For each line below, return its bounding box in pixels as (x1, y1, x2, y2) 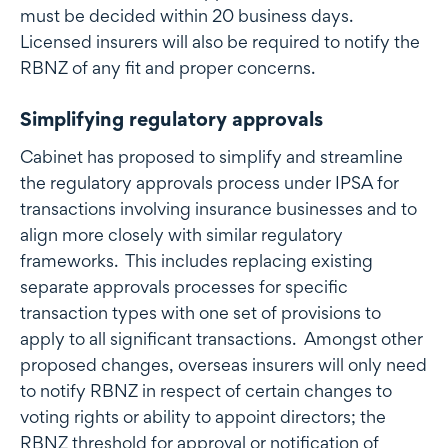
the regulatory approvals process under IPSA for (20, 172, 399, 194)
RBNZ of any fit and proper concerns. (20, 57, 315, 79)
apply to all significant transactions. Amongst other (20, 328, 423, 350)
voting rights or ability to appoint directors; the (20, 406, 386, 428)
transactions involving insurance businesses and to (20, 198, 417, 220)
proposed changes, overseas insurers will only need (20, 354, 427, 376)
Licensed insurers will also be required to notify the (20, 31, 420, 53)
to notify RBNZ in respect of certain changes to (20, 380, 392, 402)
